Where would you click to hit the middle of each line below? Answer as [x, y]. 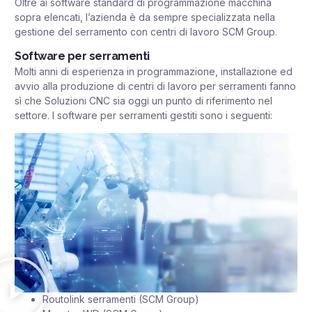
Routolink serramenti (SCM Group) [121, 299]
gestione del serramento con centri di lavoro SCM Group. [146, 32]
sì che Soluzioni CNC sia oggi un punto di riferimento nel [143, 101]
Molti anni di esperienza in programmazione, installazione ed [154, 72]
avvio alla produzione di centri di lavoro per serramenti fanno [155, 86]
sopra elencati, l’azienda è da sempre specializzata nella [145, 17]
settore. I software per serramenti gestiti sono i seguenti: [143, 116]
